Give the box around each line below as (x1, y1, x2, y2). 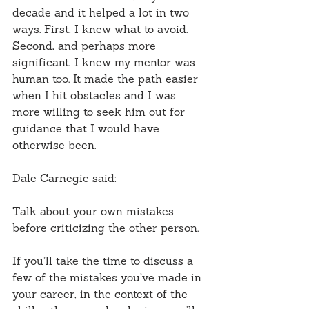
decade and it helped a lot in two (12, 8, 192, 20)
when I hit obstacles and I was (12, 91, 179, 103)
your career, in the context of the (12, 290, 191, 301)
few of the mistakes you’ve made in (12, 273, 205, 285)
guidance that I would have (12, 124, 163, 136)
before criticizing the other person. (12, 223, 199, 235)
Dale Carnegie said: (12, 174, 117, 186)
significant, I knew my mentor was (12, 58, 199, 70)
